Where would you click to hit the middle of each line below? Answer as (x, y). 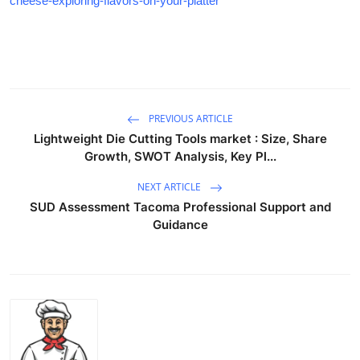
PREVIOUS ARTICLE (190, 119)
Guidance (180, 225)
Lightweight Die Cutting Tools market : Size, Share (180, 139)
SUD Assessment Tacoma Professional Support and (180, 207)
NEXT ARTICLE (170, 187)
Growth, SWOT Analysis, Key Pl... (180, 157)
